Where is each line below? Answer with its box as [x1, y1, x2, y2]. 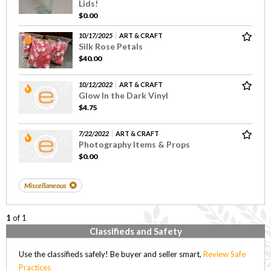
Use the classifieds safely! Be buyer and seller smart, [19, 249, 203, 259]
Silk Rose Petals [79, 41, 143, 51]
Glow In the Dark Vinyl [79, 90, 168, 100]
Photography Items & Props [79, 139, 190, 149]
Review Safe [203, 249, 246, 259]
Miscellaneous [24, 180, 67, 190]
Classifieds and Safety [89, 225, 182, 237]
